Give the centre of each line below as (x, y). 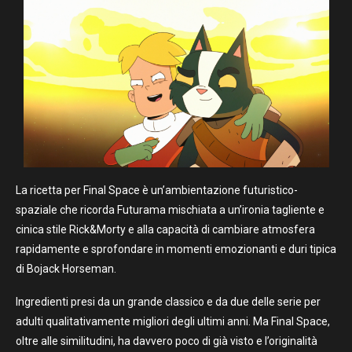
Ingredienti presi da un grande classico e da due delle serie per (168, 302)
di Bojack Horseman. (66, 269)
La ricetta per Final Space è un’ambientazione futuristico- (157, 191)
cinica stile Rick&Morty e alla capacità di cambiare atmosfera (165, 230)
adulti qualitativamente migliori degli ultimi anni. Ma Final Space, (173, 322)
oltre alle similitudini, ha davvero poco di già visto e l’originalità (167, 341)
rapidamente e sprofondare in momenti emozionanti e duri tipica (176, 249)
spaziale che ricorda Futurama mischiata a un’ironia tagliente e (170, 210)
